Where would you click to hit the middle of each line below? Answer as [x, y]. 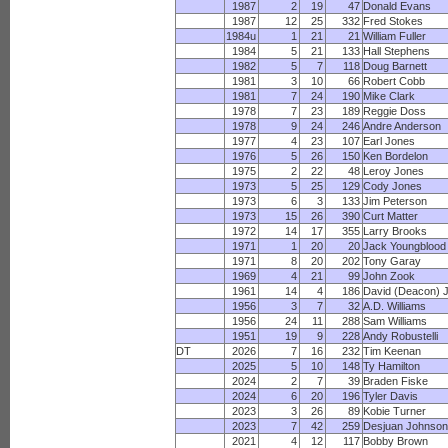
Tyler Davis [391, 396]
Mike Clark [389, 96]
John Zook [389, 276]
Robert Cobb [394, 81]
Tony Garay [392, 261]
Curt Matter [391, 216]
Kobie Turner [395, 411]
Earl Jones [389, 141]
